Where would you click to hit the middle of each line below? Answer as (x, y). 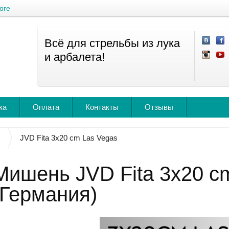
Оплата (46, 107)
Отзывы (159, 107)
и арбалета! (75, 57)
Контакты (102, 107)
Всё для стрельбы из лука (112, 43)
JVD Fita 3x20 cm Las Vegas (69, 138)
